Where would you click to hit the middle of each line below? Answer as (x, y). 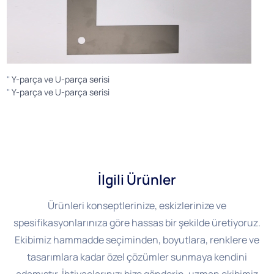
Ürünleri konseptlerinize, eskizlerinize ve (137, 206)
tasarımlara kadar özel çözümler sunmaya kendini (137, 257)
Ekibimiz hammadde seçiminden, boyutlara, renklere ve (137, 240)
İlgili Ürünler (137, 179)
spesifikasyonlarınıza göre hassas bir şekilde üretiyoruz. (137, 223)
